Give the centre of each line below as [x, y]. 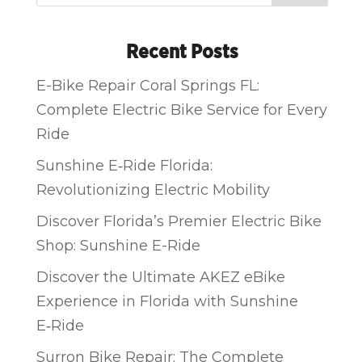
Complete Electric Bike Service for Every [182, 109]
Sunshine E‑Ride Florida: [125, 165]
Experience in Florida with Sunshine [168, 301]
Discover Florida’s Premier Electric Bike [179, 221]
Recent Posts [182, 52]
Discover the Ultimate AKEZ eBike [161, 277]
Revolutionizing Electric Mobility [154, 189]
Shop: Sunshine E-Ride [119, 245]
